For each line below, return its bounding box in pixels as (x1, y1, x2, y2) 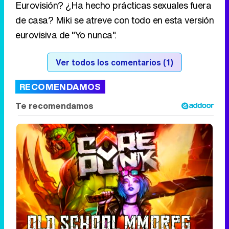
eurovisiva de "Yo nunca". (15, 28, 117, 41)
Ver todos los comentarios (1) (56, 56, 173, 68)
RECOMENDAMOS (19, 80, 101, 93)
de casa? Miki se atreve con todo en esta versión (15, 13, 214, 27)
